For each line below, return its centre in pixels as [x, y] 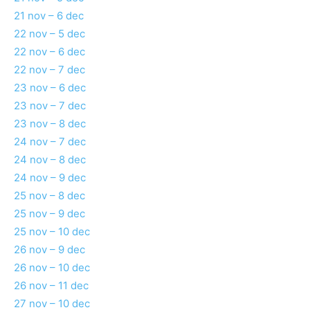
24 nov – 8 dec [50, 160]
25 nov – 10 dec [52, 232]
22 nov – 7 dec [49, 70]
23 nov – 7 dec [50, 106]
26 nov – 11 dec [51, 286]
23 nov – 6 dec [50, 88]
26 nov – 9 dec [49, 250]
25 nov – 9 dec [49, 214]
